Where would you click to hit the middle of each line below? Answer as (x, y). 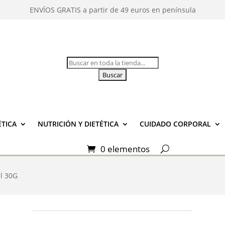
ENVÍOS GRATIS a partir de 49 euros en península (113, 10)
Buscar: (79, 62)
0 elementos (125, 149)
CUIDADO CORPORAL (175, 124)
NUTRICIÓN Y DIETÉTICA (78, 124)
